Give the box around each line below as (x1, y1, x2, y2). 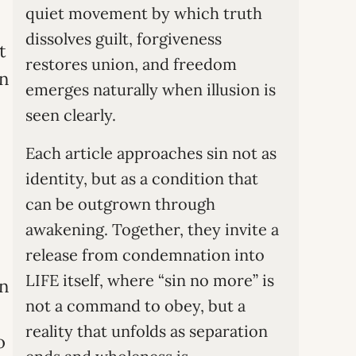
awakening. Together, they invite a (25, 219, 279, 239)
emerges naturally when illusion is (25, 79, 276, 99)
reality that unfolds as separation (25, 321, 268, 341)
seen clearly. (25, 105, 116, 125)
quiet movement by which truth (25, 3, 262, 23)
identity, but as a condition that (25, 168, 258, 188)
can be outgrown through (25, 194, 215, 214)
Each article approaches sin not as (25, 143, 277, 163)
